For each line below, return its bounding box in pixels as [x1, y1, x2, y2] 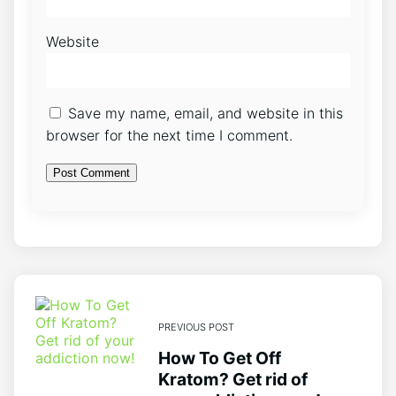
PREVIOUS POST [157, 320, 234, 333]
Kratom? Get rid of [157, 368, 308, 390]
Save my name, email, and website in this [68, 104, 343, 123]
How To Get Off [157, 346, 281, 369]
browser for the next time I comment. [46, 126, 293, 145]
